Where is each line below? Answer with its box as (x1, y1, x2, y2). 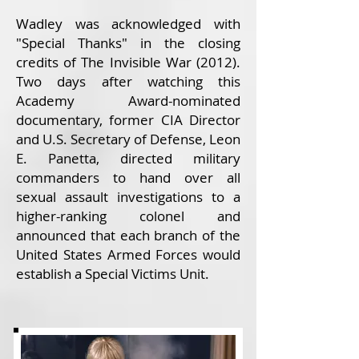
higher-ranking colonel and (16, 207, 240, 225)
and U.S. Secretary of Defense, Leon (16, 130, 240, 148)
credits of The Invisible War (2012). (16, 53, 240, 71)
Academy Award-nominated (16, 91, 240, 110)
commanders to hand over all (16, 168, 240, 187)
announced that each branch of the (16, 226, 240, 244)
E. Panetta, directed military (16, 149, 240, 167)
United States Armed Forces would (16, 245, 240, 264)
